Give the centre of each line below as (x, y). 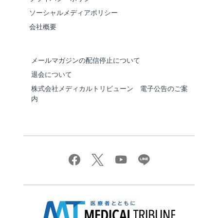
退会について (52, 75)
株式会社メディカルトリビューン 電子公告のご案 (109, 89)
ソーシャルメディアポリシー (73, 13)
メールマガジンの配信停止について (86, 61)
